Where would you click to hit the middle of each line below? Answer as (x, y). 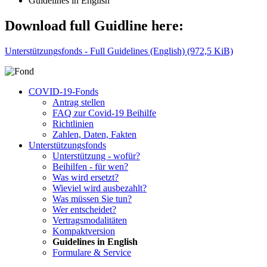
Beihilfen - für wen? (90, 166)
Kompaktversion (84, 231)
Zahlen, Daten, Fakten (94, 134)
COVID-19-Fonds (63, 91)
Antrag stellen (79, 102)
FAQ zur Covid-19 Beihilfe (104, 113)
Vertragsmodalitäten (90, 220)
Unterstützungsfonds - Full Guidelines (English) (96, 51)
